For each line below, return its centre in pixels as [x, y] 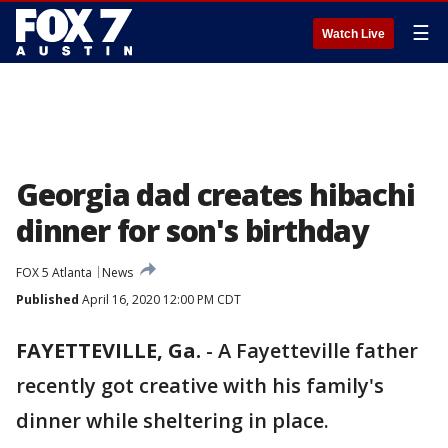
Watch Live [353, 34]
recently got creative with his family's [200, 385]
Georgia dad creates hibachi [215, 194]
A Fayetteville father [318, 350]
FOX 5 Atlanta [54, 272]
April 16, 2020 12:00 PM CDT [160, 299]
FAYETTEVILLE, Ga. [108, 350]
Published [47, 299]
